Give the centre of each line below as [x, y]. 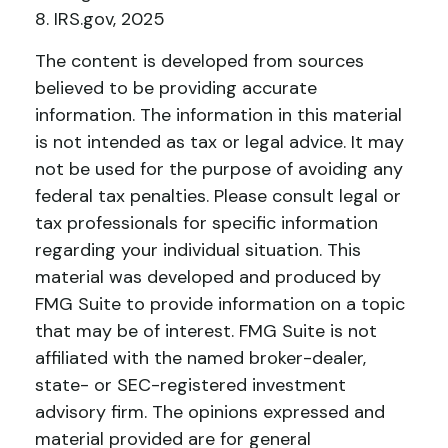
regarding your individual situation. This [198, 250]
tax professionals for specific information [206, 223]
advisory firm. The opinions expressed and [210, 412]
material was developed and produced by [208, 277]
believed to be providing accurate [176, 88]
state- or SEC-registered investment [190, 385]
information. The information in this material [218, 115]
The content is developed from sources [199, 61]
